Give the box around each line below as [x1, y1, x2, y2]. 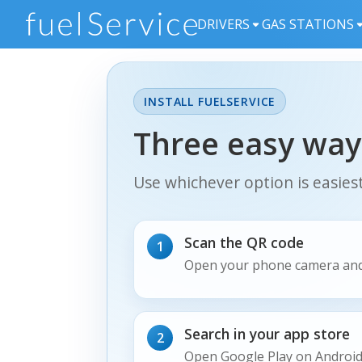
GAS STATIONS [262, 15, 354, 33]
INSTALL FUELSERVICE [144, 94, 276, 110]
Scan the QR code [183, 233, 304, 253]
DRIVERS [197, 15, 250, 33]
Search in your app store [183, 323, 350, 343]
